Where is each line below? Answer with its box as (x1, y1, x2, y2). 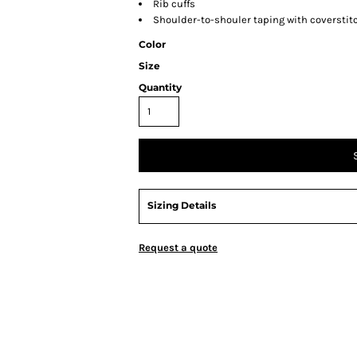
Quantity (139, 81, 182, 93)
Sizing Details (147, 199, 216, 211)
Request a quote (139, 241, 218, 253)
